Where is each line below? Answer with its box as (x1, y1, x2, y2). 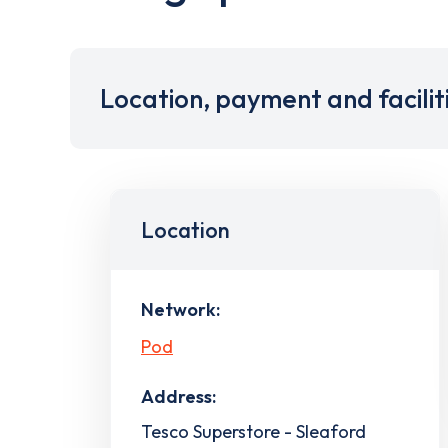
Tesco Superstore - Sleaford (141, 419, 366, 443)
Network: (141, 298, 220, 321)
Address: (141, 384, 216, 408)
